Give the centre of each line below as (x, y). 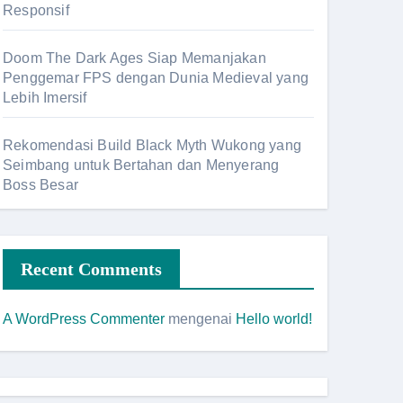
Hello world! (274, 319)
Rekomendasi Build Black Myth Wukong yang (152, 145)
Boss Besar (40, 185)
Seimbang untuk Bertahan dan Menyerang (141, 165)
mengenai (200, 319)
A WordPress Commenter (84, 319)
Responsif (36, 10)
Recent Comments (91, 269)
